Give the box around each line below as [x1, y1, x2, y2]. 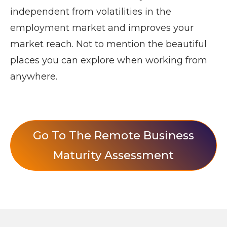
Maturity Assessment [53, 148, 174, 163]
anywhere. [10, 71, 57, 83]
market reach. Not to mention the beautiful [10, 39, 207, 50]
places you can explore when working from [10, 55, 207, 66]
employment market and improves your [10, 22, 194, 34]
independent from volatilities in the [10, 6, 171, 18]
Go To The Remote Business [33, 129, 194, 143]
